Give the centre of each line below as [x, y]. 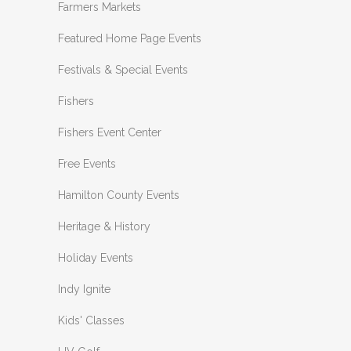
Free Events [87, 164]
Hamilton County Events [119, 195]
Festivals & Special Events [123, 70]
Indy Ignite [84, 289]
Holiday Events [96, 258]
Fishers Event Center [110, 133]
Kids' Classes [91, 321]
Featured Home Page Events [130, 39]
